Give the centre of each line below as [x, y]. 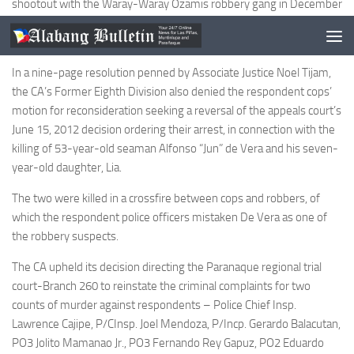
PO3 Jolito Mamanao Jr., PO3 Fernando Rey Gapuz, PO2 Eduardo [168, 343]
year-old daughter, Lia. [67, 168]
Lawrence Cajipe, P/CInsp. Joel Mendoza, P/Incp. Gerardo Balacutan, [176, 324]
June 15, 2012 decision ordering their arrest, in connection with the [173, 130]
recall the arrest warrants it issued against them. [129, 42]
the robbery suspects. [65, 236]
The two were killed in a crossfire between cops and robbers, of [166, 198]
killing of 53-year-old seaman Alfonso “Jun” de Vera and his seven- [175, 149]
